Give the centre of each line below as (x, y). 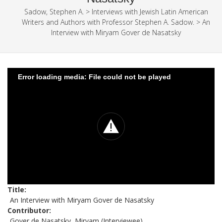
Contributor (28, 211)
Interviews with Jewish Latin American (150, 12)
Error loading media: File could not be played (94, 77)
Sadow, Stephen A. (54, 12)
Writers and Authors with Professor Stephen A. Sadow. (108, 22)
